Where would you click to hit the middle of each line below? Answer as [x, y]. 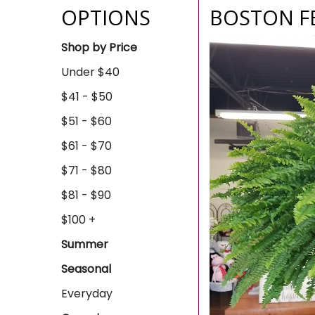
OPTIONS [106, 17]
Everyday [87, 294]
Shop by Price [99, 47]
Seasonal [86, 269]
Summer [85, 244]
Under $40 [90, 72]
